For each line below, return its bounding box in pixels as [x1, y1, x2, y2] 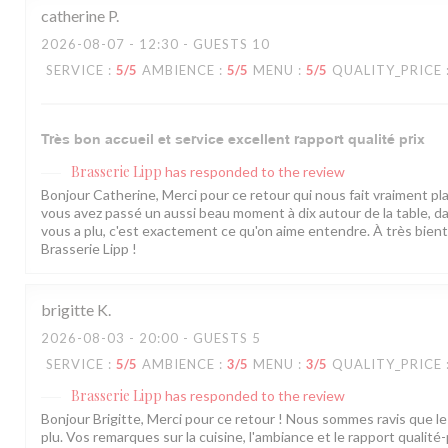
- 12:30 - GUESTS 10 [125, 36, 270, 53]
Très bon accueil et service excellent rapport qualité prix [41, 131, 425, 148]
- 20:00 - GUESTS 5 [125, 330, 261, 347]
